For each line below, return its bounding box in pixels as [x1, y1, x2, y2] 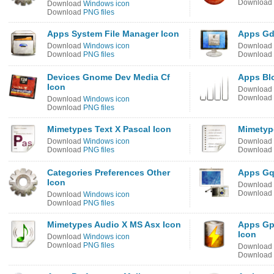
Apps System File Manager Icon [47, 29, 179, 39]
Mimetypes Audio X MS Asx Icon [47, 220, 181, 229]
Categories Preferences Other [47, 168, 170, 177]
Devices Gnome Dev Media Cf [47, 72, 170, 82]
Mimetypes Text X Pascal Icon [47, 124, 171, 134]
